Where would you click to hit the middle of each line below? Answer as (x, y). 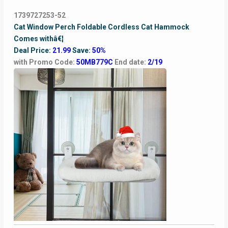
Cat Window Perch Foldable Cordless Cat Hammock (101, 27)
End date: (131, 62)
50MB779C (95, 62)
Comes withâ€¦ (38, 39)
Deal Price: (33, 51)
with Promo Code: (45, 62)
